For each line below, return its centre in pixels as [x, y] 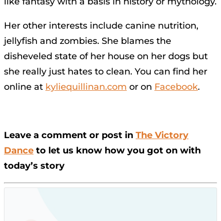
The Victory [162, 135]
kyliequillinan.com [86, 87]
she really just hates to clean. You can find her [106, 72]
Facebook [176, 87]
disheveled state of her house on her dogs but [106, 56]
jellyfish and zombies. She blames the [88, 41]
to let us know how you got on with [117, 151]
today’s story [34, 166]
